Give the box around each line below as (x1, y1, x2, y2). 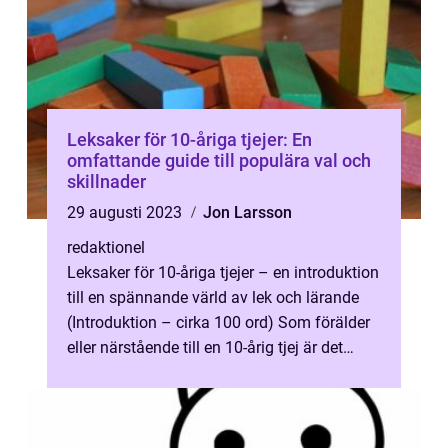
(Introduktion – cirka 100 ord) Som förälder (67, 313, 370, 332)
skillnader (67, 171, 146, 192)
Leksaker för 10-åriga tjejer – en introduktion (67, 263, 379, 282)
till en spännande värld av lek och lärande (67, 288, 359, 307)
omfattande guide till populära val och (67, 150, 371, 171)
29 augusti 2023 (67, 203, 186, 222)
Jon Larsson (203, 203, 292, 222)
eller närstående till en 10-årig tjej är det (67, 338, 343, 357)
